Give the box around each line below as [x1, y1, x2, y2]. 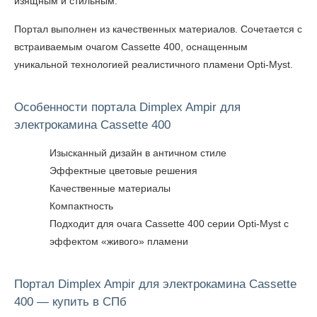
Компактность [50, 200, 113, 212]
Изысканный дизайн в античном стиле [50, 147, 226, 158]
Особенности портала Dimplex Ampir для [14, 100, 241, 114]
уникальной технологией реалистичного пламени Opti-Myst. [14, 59, 293, 70]
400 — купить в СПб [14, 295, 127, 309]
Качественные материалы [50, 183, 171, 194]
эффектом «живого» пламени [50, 236, 188, 247]
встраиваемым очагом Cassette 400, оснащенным [14, 41, 248, 52]
